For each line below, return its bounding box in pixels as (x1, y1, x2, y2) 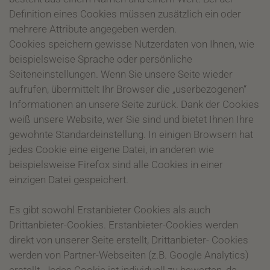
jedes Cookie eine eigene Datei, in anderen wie (9, 143, 214, 155)
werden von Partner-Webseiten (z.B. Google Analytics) (9, 249, 249, 261)
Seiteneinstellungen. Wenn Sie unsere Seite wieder (9, 68, 233, 80)
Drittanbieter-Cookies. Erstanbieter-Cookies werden (9, 219, 238, 231)
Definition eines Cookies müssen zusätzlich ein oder (9, 8, 241, 20)
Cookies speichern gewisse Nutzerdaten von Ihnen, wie (9, 38, 254, 50)
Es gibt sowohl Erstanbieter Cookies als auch (9, 204, 210, 216)
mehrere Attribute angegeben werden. (9, 23, 177, 35)
